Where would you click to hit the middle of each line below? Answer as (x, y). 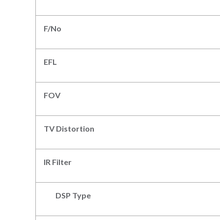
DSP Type (67, 195)
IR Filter (58, 162)
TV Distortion (69, 128)
